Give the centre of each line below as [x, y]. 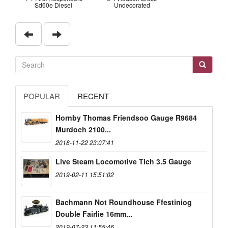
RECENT [93, 96]
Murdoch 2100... [83, 129]
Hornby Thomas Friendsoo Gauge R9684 [126, 117]
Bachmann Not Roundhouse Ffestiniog [124, 202]
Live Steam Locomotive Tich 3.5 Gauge [123, 161]
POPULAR [42, 96]
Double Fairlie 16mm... [94, 213]
